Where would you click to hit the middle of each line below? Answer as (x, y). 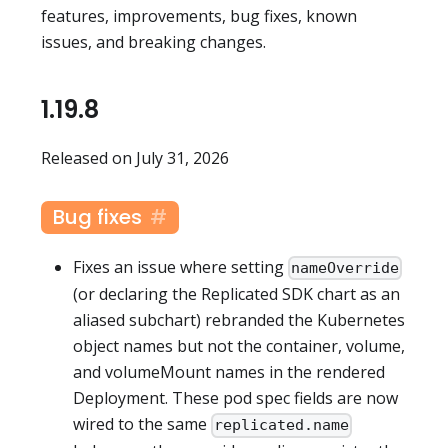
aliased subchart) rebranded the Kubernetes (239, 320)
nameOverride (345, 268)
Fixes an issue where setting (180, 267)
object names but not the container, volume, (239, 346)
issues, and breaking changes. (153, 42)
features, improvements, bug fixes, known (199, 16)
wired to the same (142, 424)
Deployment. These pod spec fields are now (235, 398)
